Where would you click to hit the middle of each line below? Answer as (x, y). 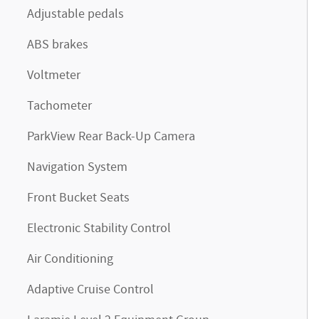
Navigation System (77, 167)
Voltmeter (54, 75)
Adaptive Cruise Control (90, 290)
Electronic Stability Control (99, 229)
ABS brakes (58, 45)
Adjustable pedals (75, 14)
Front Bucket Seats (78, 198)
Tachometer (59, 106)
